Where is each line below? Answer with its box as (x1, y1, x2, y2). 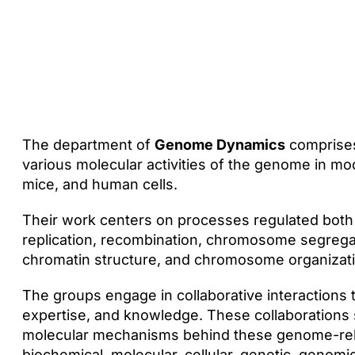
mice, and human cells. (21, 176, 177, 193)
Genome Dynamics (154, 136, 285, 153)
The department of (21, 136, 155, 153)
